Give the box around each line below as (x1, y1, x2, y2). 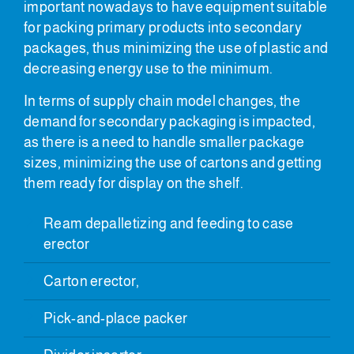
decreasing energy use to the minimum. (24, 60, 273, 77)
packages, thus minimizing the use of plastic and (24, 40, 329, 56)
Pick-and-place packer (43, 310, 188, 326)
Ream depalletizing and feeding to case (43, 215, 294, 232)
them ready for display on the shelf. (24, 175, 243, 191)
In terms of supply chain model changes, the (24, 92, 300, 109)
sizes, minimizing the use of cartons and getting (24, 154, 322, 171)
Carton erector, (43, 273, 140, 289)
